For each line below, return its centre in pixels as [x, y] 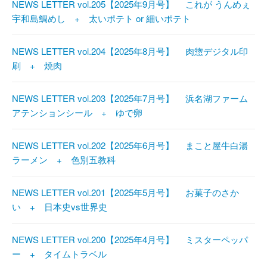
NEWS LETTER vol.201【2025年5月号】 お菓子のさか [125, 193]
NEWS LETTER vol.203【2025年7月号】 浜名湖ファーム [130, 98]
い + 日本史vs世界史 [64, 207]
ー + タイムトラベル [64, 254]
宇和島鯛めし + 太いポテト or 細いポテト [106, 18]
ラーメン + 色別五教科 [68, 160]
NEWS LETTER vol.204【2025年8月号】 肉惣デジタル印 [130, 51]
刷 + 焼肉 [41, 66]
